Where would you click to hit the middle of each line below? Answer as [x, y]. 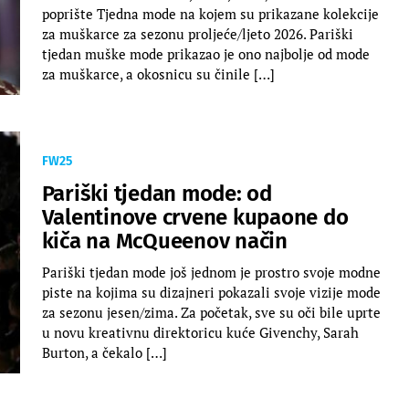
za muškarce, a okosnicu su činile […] [158, 73]
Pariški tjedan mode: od [157, 193]
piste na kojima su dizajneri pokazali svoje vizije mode [211, 292]
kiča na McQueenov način [164, 241]
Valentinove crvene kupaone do [195, 217]
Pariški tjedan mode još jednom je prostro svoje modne [211, 272]
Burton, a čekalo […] [104, 352]
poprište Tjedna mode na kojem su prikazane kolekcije [210, 13]
